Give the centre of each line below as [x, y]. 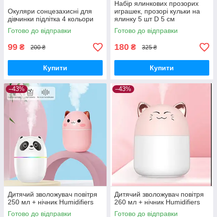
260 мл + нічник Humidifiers [157, 202]
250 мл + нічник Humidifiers [51, 202]
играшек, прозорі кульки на [157, 11]
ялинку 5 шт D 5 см [145, 19]
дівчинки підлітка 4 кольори [51, 19]
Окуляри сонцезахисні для [50, 11]
